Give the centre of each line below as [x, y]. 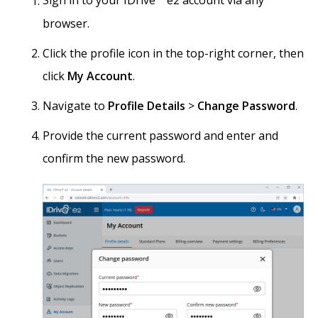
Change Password [246, 105]
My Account [100, 76]
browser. [66, 23]
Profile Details [147, 105]
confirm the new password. [114, 158]
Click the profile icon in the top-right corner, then [173, 53]
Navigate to [75, 105]
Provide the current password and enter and [160, 135]
